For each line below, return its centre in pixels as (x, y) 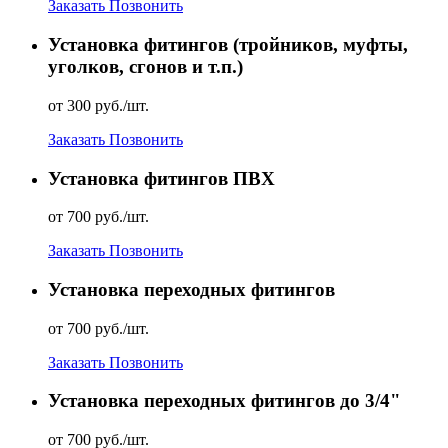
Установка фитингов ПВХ (161, 178)
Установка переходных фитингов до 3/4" (224, 401)
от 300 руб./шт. (98, 105)
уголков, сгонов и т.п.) (145, 67)
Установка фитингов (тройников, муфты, (228, 45)
